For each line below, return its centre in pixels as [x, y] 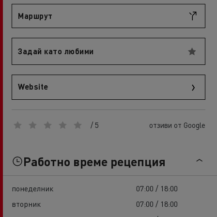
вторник [26, 204]
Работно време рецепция [94, 161]
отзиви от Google [177, 125]
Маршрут [35, 16]
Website [33, 86]
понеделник [32, 188]
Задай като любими [56, 51]
